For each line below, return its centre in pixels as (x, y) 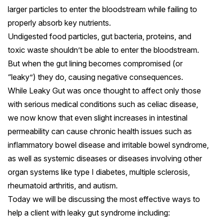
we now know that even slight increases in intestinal (98, 118)
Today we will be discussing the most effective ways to (104, 199)
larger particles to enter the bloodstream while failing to (102, 9)
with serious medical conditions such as (77, 104)
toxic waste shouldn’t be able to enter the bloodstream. (103, 50)
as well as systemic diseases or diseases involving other (105, 158)
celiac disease (172, 104)
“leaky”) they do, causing (53, 77)
